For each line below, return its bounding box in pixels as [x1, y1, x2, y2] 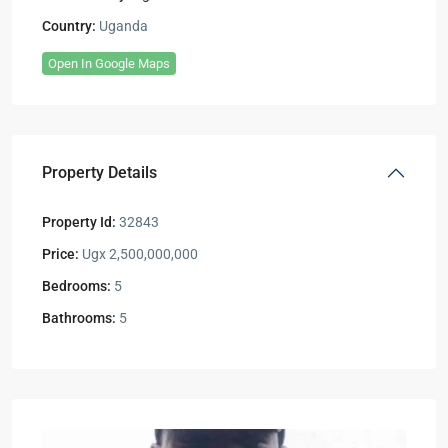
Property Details [42, 162, 157, 182]
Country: [42, 17, 96, 34]
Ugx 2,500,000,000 [79, 245, 198, 262]
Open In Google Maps [48, 55, 170, 71]
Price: [42, 245, 79, 262]
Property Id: [42, 213, 116, 230]
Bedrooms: [42, 277, 111, 294]
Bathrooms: [42, 309, 116, 326]
